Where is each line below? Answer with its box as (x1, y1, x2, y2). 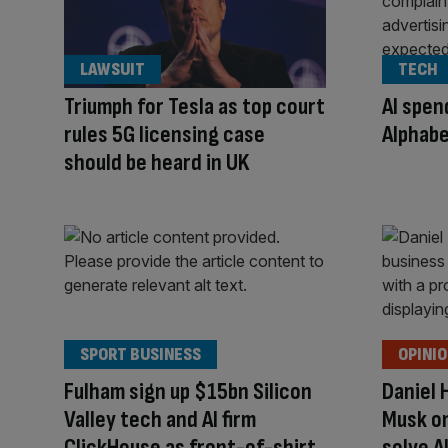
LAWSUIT (80, 59, 145, 81)
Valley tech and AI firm (64, 404, 256, 434)
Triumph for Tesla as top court (64, 92, 325, 122)
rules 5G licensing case (64, 120, 265, 150)
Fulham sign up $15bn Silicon (64, 376, 312, 406)
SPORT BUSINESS (80, 343, 201, 365)
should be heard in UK (64, 148, 250, 178)
